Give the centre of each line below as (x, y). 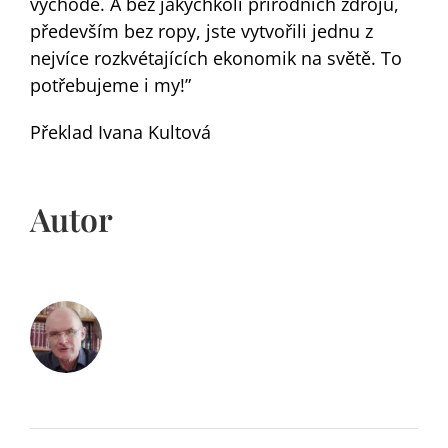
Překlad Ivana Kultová (120, 131)
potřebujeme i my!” (110, 84)
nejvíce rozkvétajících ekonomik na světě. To (215, 57)
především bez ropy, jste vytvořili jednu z (201, 30)
